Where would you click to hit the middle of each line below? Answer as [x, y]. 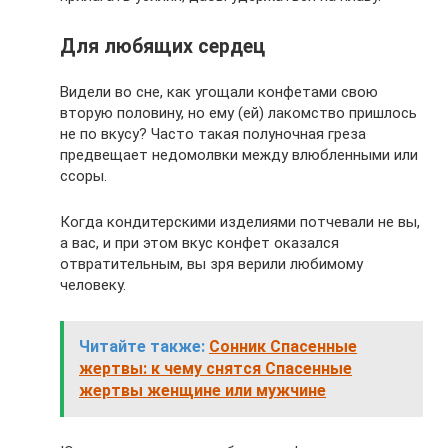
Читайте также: [142, 347]
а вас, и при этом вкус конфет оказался [199, 243]
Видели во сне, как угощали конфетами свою [219, 92]
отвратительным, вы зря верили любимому [211, 264]
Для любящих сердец [162, 47]
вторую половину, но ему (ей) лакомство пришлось [238, 113]
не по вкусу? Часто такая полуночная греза [213, 134]
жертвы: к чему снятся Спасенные [215, 369]
